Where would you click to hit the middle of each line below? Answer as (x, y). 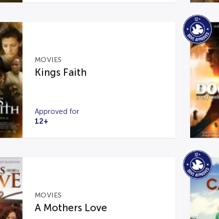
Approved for (57, 111)
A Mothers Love (71, 208)
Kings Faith (60, 72)
